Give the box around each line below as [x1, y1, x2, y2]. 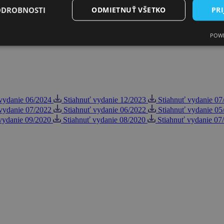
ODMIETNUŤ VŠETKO [91, 4, 166, 14]
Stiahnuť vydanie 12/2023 [63, 95, 146, 104]
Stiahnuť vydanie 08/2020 [63, 115, 145, 124]
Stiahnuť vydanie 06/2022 [63, 105, 146, 114]
